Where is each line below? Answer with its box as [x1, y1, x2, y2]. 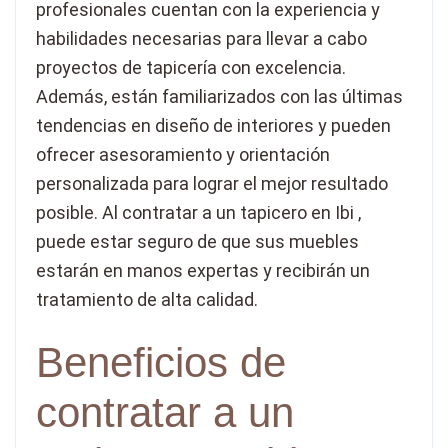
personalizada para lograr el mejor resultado [36, 173, 388, 195]
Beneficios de [36, 339, 286, 387]
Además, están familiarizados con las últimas [36, 86, 403, 108]
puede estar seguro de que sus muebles [36, 231, 359, 253]
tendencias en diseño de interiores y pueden [36, 115, 391, 137]
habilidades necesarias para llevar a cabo [36, 28, 367, 50]
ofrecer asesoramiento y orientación [36, 144, 330, 166]
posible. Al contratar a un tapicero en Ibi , [36, 202, 361, 224]
